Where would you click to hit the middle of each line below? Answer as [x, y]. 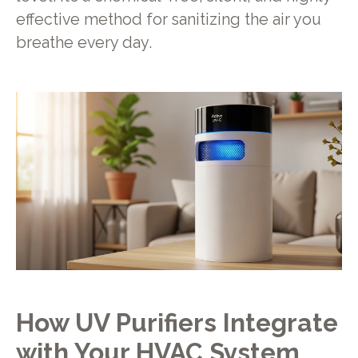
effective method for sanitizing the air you [168, 19]
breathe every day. [84, 42]
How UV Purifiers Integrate [177, 323]
